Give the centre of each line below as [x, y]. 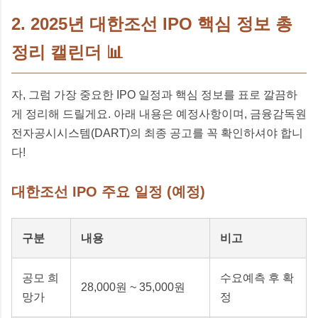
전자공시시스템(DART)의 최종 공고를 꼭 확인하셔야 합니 [157, 133]
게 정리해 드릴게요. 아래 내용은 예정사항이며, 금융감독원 [159, 114]
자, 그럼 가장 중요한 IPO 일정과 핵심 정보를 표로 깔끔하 [154, 94]
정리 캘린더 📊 [67, 52]
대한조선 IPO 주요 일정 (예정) [108, 191]
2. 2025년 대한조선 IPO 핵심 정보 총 [152, 23]
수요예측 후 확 [257, 278]
